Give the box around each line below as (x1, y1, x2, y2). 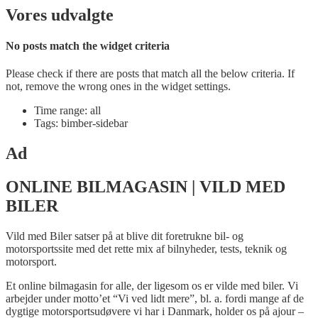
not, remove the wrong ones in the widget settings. (6, 80, 231, 93)
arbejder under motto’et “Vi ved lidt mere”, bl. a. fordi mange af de (6, 292, 304, 305)
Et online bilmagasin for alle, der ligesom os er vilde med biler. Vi (6, 279, 298, 292)
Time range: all (34, 104, 101, 117)
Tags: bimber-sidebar (34, 117, 128, 130)
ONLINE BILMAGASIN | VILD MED (6, 177, 285, 196)
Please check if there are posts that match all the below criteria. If (6, 67, 295, 80)
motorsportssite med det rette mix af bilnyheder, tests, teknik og (6, 242, 287, 255)
